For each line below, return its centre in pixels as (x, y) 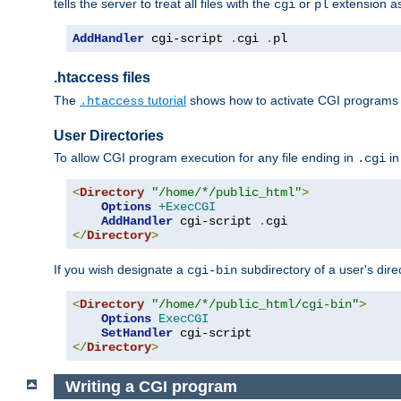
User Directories (109, 135)
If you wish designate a (120, 269)
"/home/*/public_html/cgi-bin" (255, 304)
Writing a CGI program (151, 386)
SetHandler (137, 333)
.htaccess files (102, 78)
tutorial (165, 100)
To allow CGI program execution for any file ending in (205, 157)
